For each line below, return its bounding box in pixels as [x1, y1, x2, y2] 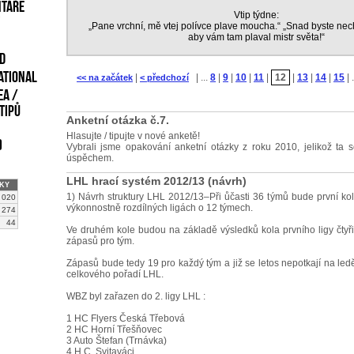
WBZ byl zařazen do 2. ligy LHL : [66, 291, 205, 302]
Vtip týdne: [233, 9, 279, 21]
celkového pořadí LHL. [66, 269, 164, 280]
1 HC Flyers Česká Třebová [66, 313, 185, 324]
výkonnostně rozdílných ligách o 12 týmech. [66, 202, 253, 213]
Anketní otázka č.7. [66, 114, 169, 126]
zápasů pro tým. [66, 235, 134, 247]
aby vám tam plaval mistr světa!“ [187, 32, 325, 43]
